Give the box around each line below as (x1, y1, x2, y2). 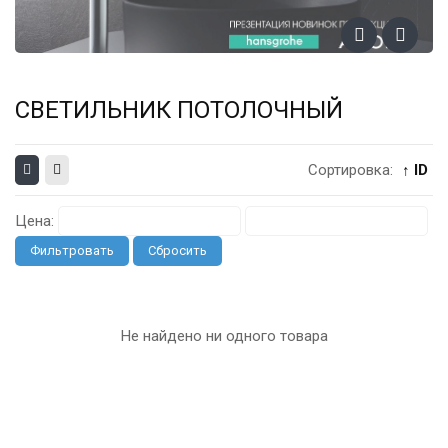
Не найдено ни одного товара (120, 327, 328, 346)
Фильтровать (30, 243, 114, 259)
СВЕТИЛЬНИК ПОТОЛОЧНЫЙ (15, 96, 343, 125)
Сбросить (148, 243, 207, 259)
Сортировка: (308, 161, 397, 180)
